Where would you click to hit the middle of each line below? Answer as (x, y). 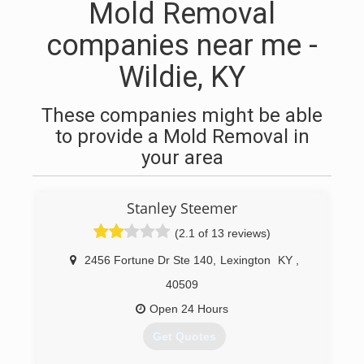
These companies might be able (182, 115)
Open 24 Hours (189, 309)
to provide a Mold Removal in (182, 136)
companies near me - (182, 45)
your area (182, 158)
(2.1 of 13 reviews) (223, 233)
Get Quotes (184, 337)
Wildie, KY (182, 77)
